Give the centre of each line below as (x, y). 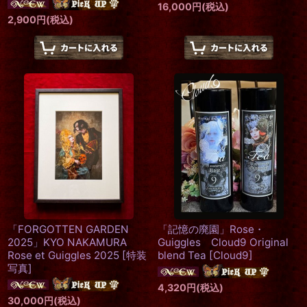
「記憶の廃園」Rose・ (211, 229)
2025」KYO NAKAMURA (67, 242)
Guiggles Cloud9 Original (223, 242)
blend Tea (182, 255)
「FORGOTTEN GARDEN (68, 229)
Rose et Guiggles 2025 (63, 255)
